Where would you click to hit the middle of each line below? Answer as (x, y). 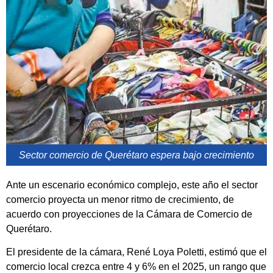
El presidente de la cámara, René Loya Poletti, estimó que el (136, 252)
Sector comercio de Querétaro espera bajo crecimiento (136, 155)
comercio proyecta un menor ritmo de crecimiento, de (120, 200)
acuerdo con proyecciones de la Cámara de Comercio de (129, 214)
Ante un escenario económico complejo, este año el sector (132, 185)
